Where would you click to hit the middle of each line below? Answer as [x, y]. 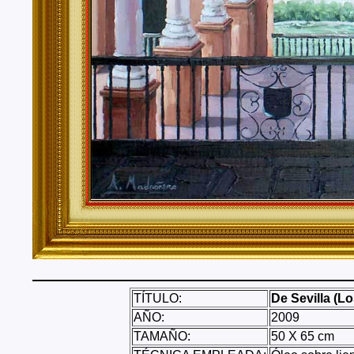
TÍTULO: [157, 298]
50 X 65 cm [302, 336]
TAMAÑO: [162, 336]
